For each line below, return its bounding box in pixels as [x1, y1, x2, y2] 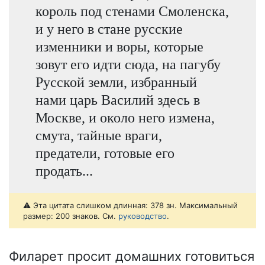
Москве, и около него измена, [35, 109, 215, 125]
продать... [35, 162, 93, 179]
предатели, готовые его [35, 144, 174, 161]
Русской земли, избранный [35, 73, 197, 90]
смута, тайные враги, [35, 127, 162, 143]
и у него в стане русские [35, 20, 183, 37]
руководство [118, 211, 167, 221]
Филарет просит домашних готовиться [9, 248, 254, 264]
